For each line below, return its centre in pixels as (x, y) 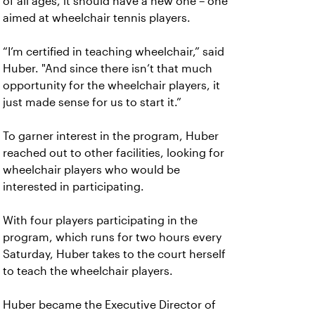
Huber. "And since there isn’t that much (108, 69)
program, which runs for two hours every (112, 237)
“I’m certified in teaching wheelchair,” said (114, 52)
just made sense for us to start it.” (94, 102)
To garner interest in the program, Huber (111, 136)
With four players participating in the (100, 220)
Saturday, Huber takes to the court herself (114, 254)
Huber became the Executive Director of (109, 305)
